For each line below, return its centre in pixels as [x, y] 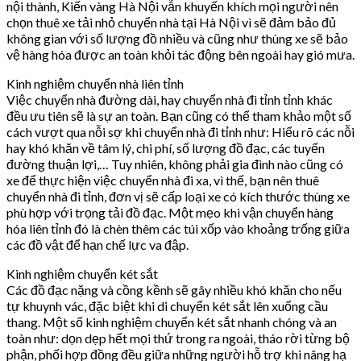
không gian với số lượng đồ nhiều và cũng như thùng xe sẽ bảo [177, 39]
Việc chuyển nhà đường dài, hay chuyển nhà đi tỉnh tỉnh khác [170, 100]
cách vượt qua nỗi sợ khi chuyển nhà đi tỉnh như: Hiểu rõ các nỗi [180, 132]
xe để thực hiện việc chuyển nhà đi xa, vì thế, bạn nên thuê [163, 180]
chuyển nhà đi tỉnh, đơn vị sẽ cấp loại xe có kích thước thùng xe [178, 197]
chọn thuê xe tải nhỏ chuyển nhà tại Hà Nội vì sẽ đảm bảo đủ [171, 23]
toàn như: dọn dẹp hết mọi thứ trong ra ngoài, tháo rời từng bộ [178, 338]
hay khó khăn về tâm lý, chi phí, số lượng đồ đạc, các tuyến [166, 148]
